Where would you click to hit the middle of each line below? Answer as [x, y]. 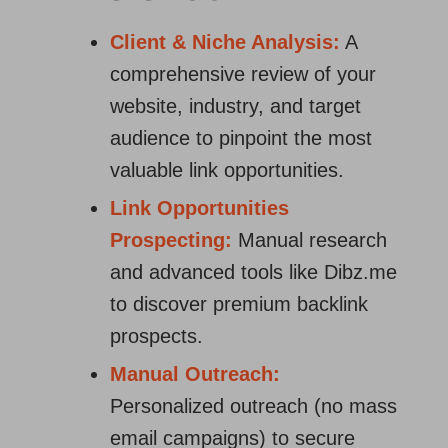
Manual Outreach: [195, 374]
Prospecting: [171, 240]
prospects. [156, 336]
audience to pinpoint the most [241, 138]
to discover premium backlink [239, 304]
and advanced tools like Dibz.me [253, 272]
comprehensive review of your [243, 74]
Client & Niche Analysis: [225, 42]
